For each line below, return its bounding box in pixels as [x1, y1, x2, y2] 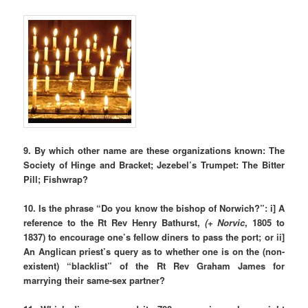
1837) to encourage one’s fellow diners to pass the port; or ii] [23, 230, 285, 243]
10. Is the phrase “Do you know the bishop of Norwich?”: [23, 201, 267, 214]
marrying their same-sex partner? [23, 273, 166, 287]
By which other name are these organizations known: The [34, 143, 285, 157]
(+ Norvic [204, 215, 245, 229]
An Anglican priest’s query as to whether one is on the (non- [23, 244, 285, 258]
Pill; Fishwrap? [23, 172, 89, 186]
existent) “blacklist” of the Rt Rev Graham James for [23, 258, 285, 272]
